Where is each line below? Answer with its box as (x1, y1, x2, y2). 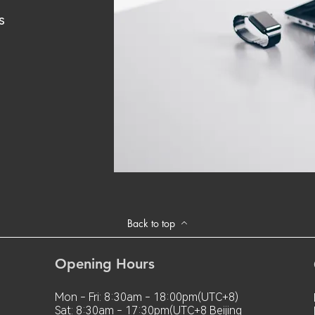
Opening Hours (55, 255, 155, 272)
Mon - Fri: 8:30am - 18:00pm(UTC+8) (55, 290, 238, 304)
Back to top (127, 216, 175, 230)
